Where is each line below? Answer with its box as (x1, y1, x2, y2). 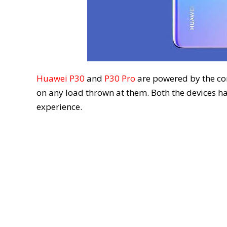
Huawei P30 (36, 72, 85, 84)
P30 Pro (104, 72, 135, 84)
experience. (36, 100, 82, 112)
